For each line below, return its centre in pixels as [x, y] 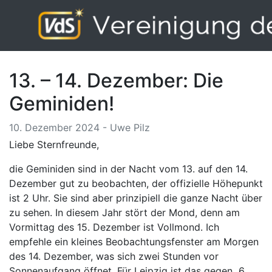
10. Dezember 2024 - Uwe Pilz [80, 127]
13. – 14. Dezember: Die [116, 80]
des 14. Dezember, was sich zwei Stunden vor [114, 256]
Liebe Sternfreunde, [54, 144]
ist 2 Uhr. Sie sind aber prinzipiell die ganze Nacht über [136, 198]
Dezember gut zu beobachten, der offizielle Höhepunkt [136, 183]
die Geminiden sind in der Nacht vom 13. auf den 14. [128, 169]
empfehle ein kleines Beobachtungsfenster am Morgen [134, 242]
